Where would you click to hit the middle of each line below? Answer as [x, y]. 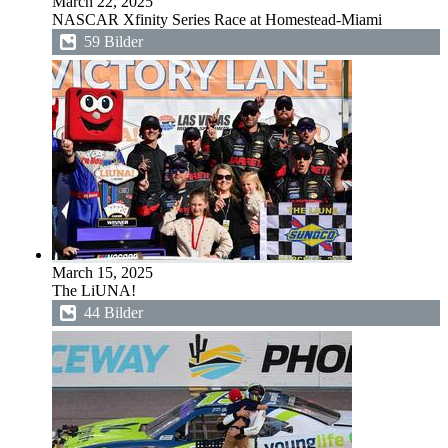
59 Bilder [113, 41]
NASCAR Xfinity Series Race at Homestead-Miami [217, 19]
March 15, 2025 [102, 272]
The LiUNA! [94, 290]
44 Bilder [113, 312]
